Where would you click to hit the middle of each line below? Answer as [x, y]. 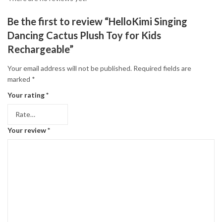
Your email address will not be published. [70, 68]
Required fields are [162, 68]
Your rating [27, 95]
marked [20, 79]
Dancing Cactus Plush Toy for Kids [84, 35]
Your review [28, 130]
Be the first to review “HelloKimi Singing [97, 22]
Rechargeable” [40, 49]
